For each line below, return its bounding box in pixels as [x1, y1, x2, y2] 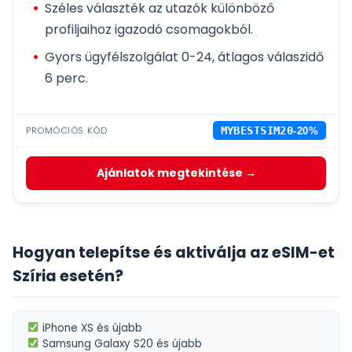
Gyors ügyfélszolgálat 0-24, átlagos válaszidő [45, 48, 324, 67]
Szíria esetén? [13, 266, 123, 288]
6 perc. [45, 69, 88, 88]
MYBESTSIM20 [220, 124, 294, 137]
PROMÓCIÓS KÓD [26, 123, 108, 137]
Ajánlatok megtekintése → [96, 165, 256, 181]
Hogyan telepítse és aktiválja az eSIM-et [13, 242, 335, 264]
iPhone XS [42, 321, 94, 336]
